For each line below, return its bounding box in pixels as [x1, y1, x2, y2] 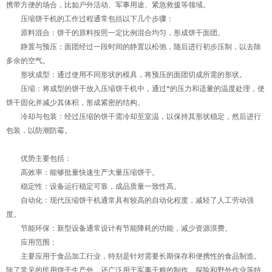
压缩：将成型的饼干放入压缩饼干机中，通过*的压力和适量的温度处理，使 [6, 84, 265, 93]
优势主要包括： [6, 154, 72, 163]
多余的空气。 [6, 56, 50, 65]
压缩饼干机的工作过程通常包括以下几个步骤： [6, 15, 174, 23]
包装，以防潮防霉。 [6, 126, 72, 135]
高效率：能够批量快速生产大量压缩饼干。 [6, 168, 159, 177]
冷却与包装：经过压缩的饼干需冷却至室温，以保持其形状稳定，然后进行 [6, 112, 261, 121]
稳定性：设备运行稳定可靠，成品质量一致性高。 [6, 182, 181, 191]
